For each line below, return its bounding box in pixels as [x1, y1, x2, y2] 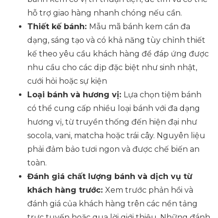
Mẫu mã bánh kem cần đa [89, 22, 190, 31]
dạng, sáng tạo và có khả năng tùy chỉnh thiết [27, 36, 205, 45]
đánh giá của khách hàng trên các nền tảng [27, 199, 198, 208]
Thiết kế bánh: [27, 22, 89, 31]
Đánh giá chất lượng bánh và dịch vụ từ [27, 172, 192, 181]
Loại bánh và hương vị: [27, 90, 124, 99]
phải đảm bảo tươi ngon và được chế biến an [27, 145, 200, 154]
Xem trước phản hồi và [105, 185, 193, 195]
